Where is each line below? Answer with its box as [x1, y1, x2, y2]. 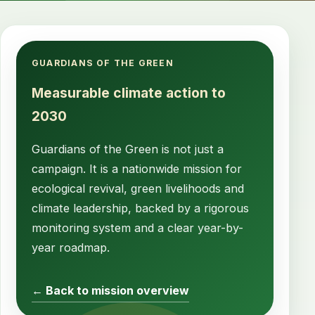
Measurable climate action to [32, 84, 226, 101]
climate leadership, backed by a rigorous [32, 201, 249, 215]
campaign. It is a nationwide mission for [32, 162, 242, 176]
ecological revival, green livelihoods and [32, 181, 244, 195]
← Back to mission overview [32, 283, 189, 297]
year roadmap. [32, 240, 110, 255]
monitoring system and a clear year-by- [32, 221, 243, 235]
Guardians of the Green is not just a [32, 142, 224, 156]
